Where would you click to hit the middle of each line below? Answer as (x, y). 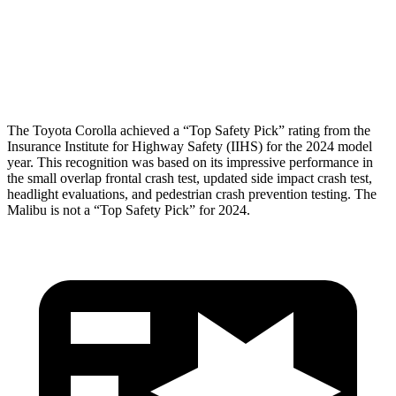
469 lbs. (213, 32)
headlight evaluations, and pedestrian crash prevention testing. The (192, 194)
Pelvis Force (106, 32)
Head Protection (106, 73)
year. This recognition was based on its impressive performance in (190, 162)
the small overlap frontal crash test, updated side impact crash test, (190, 178)
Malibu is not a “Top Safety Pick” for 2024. (129, 209)
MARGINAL (305, 73)
